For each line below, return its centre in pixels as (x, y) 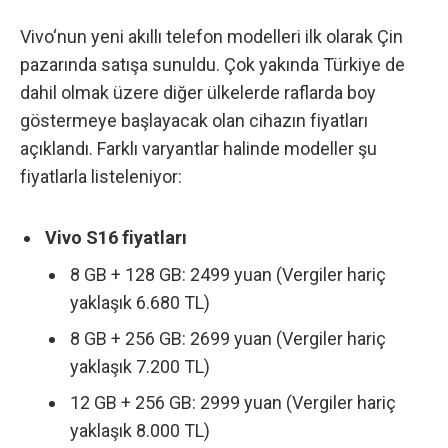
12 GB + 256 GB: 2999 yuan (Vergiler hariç (233, 402)
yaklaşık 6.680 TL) (140, 302)
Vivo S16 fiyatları (116, 237)
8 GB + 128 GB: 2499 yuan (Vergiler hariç (228, 274)
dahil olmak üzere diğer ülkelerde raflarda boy (198, 93)
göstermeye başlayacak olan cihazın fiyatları (194, 121)
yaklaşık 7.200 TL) (140, 366)
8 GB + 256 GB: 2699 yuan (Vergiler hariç (228, 338)
